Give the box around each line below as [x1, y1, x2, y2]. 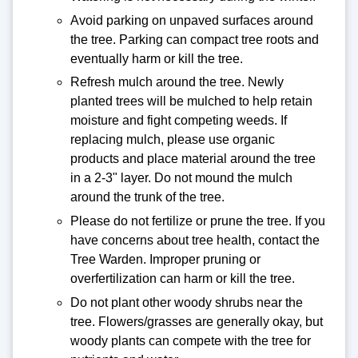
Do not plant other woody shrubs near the [70, 295, 303, 309]
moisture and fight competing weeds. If [70, 113, 287, 128]
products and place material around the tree [70, 152, 316, 166]
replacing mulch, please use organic [70, 133, 275, 147]
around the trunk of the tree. [70, 190, 231, 205]
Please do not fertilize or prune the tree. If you [70, 213, 325, 228]
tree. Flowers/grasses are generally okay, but [70, 314, 323, 328]
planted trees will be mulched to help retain [70, 94, 312, 109]
